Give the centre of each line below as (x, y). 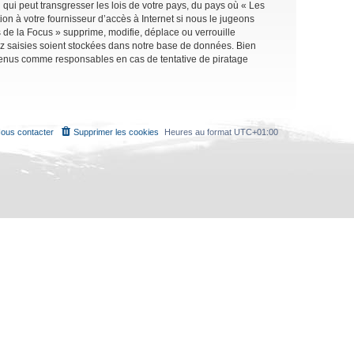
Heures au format (199, 132)
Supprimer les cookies (116, 132)
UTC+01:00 (256, 132)
